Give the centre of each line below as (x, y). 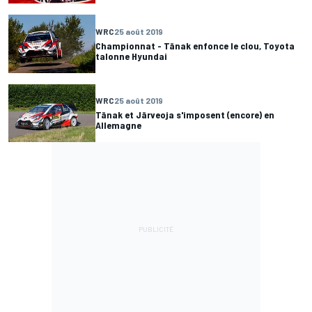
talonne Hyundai (131, 56)
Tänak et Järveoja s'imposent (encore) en (185, 115)
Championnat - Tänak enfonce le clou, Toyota (195, 46)
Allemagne (118, 125)
